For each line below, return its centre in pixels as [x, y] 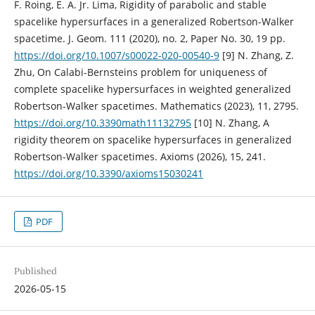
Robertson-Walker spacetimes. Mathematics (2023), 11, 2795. [156, 106]
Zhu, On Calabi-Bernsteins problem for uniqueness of [140, 72]
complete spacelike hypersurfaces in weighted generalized [152, 89]
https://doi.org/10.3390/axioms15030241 [108, 174]
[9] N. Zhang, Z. [256, 56]
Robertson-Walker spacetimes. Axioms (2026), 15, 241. [140, 157]
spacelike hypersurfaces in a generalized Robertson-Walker [154, 22]
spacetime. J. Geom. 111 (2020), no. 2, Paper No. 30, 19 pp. [149, 39]
